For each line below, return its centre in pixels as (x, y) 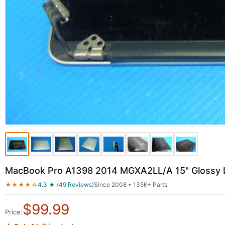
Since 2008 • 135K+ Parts (131, 185)
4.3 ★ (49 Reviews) (66, 185)
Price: (14, 212)
